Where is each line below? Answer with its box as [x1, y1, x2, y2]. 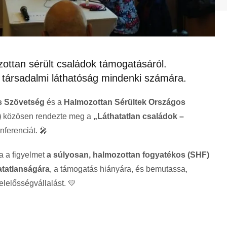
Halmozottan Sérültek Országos [64, 98, 185, 107]
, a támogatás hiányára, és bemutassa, [50, 165, 187, 174]
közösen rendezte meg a [1, 112, 93, 121]
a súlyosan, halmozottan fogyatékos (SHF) [47, 150, 209, 160]
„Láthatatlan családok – [93, 112, 184, 121]
